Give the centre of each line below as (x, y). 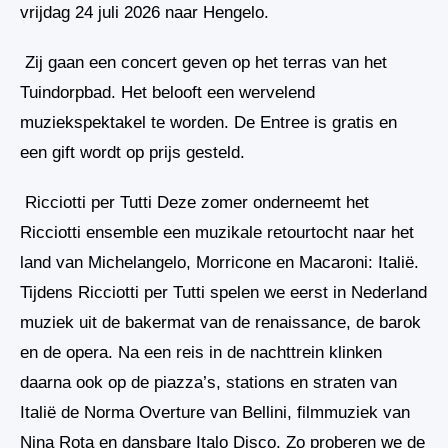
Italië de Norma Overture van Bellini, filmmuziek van (215, 412)
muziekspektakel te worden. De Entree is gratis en (208, 122)
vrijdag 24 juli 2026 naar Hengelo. (144, 12)
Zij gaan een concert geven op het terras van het (203, 62)
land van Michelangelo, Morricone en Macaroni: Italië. (219, 262)
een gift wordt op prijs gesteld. (132, 152)
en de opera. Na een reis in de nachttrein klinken (201, 352)
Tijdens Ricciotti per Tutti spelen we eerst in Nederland (223, 292)
